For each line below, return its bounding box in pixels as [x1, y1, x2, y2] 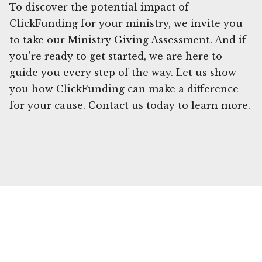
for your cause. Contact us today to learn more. [9, 99, 250, 111]
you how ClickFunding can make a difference [9, 82, 239, 95]
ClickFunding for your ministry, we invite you [9, 17, 243, 29]
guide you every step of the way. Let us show [9, 66, 236, 78]
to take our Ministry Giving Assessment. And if [9, 33, 246, 46]
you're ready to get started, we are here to [9, 50, 222, 62]
